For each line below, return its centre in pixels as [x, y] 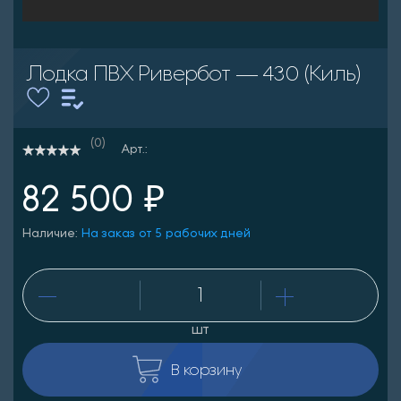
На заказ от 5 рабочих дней [166, 234]
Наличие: [52, 234]
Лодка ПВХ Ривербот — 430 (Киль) [194, 73]
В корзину [207, 369]
